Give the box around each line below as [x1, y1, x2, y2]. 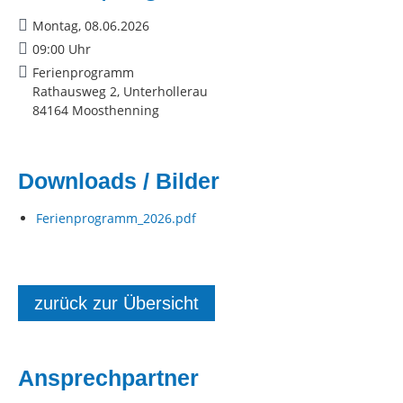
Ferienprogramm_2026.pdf [36, 210, 196, 227]
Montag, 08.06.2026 [32, 17, 149, 34]
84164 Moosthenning [32, 102, 159, 119]
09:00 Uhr [32, 40, 91, 58]
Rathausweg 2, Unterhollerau [32, 83, 208, 100]
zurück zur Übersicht [34, 293, 199, 313]
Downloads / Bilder [18, 168, 219, 193]
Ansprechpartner [18, 365, 199, 390]
